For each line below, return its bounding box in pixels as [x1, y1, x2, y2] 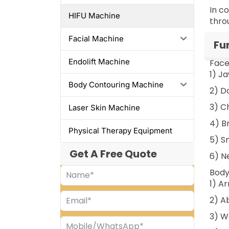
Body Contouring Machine [68, 80, 164, 90]
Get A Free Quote [69, 146, 157, 161]
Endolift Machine [68, 57, 130, 67]
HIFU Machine [68, 11, 120, 21]
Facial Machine [68, 34, 124, 44]
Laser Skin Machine [68, 103, 140, 113]
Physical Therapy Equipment [68, 126, 172, 136]
